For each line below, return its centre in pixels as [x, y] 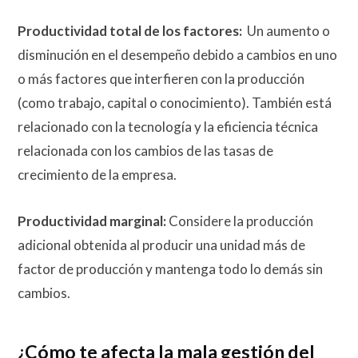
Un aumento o [286, 31]
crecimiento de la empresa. [97, 175]
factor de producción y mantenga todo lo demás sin [170, 269]
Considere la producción [240, 221]
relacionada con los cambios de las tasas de [145, 151]
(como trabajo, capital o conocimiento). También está [175, 103]
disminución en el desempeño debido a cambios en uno [177, 55]
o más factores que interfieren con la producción [161, 79]
